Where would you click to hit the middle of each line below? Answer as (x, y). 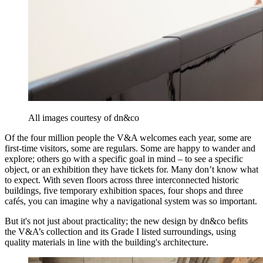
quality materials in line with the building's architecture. (107, 242)
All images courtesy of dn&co (84, 117)
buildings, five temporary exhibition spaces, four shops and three (124, 190)
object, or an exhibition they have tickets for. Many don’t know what (131, 169)
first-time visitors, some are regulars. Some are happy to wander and (130, 148)
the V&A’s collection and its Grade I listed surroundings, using (120, 231)
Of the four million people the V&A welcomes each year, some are (128, 137)
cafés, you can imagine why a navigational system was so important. (131, 201)
